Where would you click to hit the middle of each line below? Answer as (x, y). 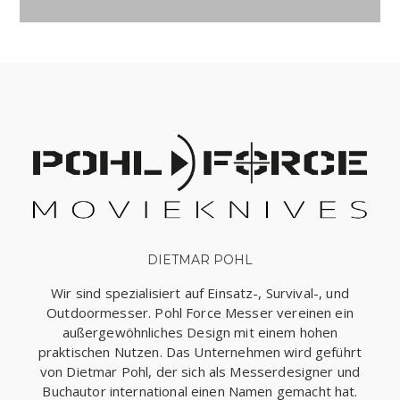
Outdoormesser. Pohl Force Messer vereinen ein (200, 312)
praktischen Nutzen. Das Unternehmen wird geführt (200, 351)
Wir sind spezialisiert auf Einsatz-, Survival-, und (200, 292)
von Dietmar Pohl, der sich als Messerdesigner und (200, 371)
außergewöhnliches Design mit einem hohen (200, 332)
